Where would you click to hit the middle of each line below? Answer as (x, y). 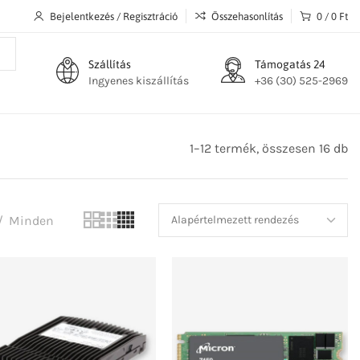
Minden (31, 220)
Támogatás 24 (290, 64)
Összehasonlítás (247, 16)
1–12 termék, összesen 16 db (269, 148)
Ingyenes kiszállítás (139, 80)
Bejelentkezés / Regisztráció (114, 16)
